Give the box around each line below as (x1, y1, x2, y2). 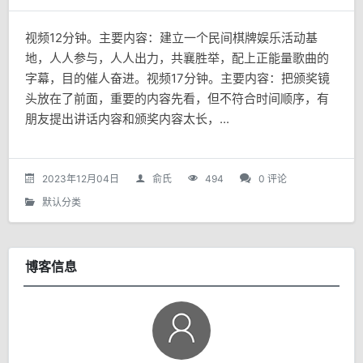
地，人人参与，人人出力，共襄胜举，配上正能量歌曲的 (25, 50, 329, 66)
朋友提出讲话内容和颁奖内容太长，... (25, 111, 229, 126)
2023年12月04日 (42, 173, 119, 185)
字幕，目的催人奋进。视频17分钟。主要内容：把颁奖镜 (25, 70, 330, 86)
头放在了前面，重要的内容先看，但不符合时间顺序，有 (25, 91, 329, 106)
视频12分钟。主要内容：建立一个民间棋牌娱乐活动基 (25, 30, 318, 45)
